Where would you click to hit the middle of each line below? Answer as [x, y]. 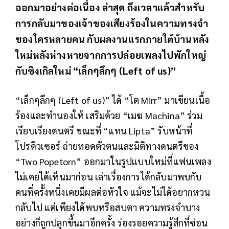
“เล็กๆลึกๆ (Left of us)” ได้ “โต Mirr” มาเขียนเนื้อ [113, 100]
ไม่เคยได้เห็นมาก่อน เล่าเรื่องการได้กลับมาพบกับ [109, 177]
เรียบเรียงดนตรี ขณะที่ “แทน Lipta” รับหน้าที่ [104, 131]
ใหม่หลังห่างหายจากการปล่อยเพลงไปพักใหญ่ [111, 55]
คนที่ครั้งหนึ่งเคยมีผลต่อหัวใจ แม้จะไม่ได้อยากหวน [113, 192]
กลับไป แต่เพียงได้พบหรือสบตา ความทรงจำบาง [108, 208]
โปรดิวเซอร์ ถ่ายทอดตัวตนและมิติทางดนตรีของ [107, 146]
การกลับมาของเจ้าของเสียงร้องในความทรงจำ [112, 23]
